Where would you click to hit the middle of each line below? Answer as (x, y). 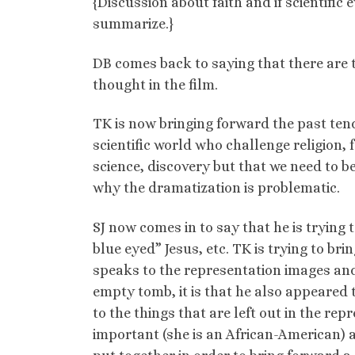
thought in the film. (155, 84)
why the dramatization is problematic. (216, 188)
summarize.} (133, 24)
